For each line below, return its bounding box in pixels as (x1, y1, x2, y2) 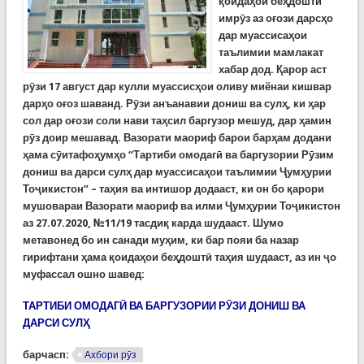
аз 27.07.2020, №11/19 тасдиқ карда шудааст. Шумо (22, 217, 284, 229)
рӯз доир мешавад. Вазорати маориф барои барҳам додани (22, 132, 331, 144)
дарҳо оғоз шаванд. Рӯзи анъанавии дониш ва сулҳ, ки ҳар (22, 97, 326, 110)
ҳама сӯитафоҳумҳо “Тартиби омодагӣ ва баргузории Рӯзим (22, 149, 334, 161)
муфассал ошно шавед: (22, 268, 145, 280)
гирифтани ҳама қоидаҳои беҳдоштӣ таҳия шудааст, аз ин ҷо (22, 251, 336, 263)
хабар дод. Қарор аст (218, 63, 327, 76)
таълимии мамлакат (218, 46, 323, 58)
